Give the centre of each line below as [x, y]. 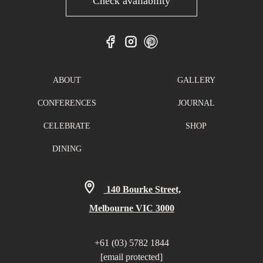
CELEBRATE [67, 126]
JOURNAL [196, 103]
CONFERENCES [67, 103]
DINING [67, 149]
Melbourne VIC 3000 [131, 208]
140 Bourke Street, [142, 189]
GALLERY [196, 80]
